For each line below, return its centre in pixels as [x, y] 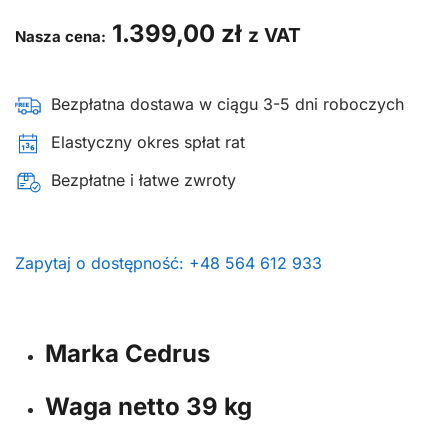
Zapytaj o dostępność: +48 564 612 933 [168, 263]
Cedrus [167, 353]
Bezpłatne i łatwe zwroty [143, 180]
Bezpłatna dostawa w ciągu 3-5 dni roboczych [227, 104]
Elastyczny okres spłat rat [148, 142]
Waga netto [112, 406]
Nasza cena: [60, 36]
